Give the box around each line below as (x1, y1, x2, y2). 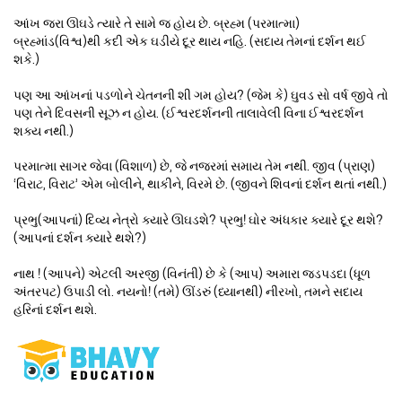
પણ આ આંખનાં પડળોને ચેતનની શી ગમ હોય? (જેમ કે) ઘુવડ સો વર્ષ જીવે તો (13, 89, 389, 101)
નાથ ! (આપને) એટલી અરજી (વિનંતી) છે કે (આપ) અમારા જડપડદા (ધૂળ (13, 267, 371, 280)
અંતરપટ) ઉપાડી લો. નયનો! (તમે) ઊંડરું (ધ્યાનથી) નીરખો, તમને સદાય (13, 285, 363, 298)
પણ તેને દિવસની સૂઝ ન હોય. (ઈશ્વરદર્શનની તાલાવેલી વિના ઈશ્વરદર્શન (13, 107, 363, 119)
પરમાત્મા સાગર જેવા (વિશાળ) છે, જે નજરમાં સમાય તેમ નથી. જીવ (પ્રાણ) (13, 161, 375, 173)
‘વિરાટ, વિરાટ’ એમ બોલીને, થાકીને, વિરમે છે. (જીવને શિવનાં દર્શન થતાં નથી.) (13, 179, 387, 191)
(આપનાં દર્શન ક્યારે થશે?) (13, 232, 146, 244)
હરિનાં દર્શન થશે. (13, 303, 97, 316)
